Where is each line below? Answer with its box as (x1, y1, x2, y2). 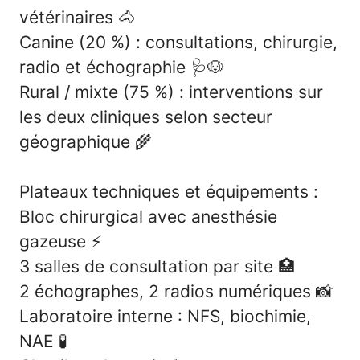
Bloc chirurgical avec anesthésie (19, 206, 277, 227)
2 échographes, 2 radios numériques (19, 280, 316, 301)
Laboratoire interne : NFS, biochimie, (19, 305, 311, 326)
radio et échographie (19, 56, 190, 77)
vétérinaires (19, 6, 118, 27)
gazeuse (19, 231, 91, 252)
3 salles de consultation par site (19, 256, 278, 276)
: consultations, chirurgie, (131, 31, 337, 52)
